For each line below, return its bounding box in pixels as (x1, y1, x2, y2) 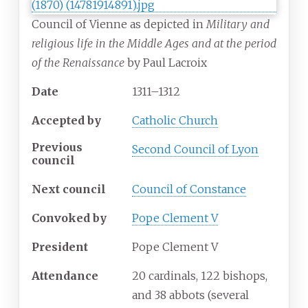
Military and (206, 17, 269, 32)
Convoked (32, 211, 90, 225)
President (32, 240, 88, 254)
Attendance (32, 269, 98, 283)
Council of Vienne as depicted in (32, 17, 206, 32)
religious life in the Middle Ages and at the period (32, 36, 276, 51)
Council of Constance (132, 182, 246, 197)
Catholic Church (132, 113, 218, 128)
